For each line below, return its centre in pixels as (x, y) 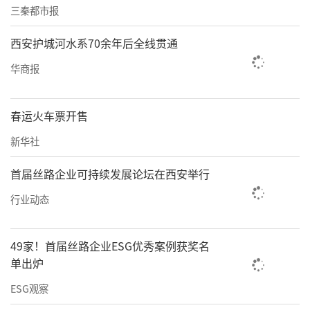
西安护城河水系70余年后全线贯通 (94, 43)
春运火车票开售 (49, 115)
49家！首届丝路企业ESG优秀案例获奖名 (110, 246)
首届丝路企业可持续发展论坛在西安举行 (110, 173)
